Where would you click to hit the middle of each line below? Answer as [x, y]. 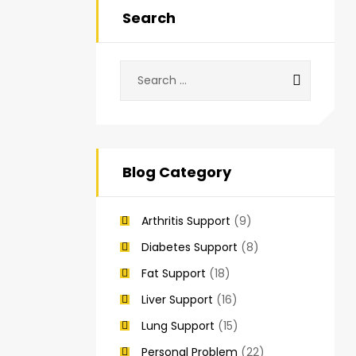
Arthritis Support [186, 221]
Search [149, 18]
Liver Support [177, 300]
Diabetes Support [190, 248]
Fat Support [174, 274]
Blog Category [177, 172]
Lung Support [178, 326]
